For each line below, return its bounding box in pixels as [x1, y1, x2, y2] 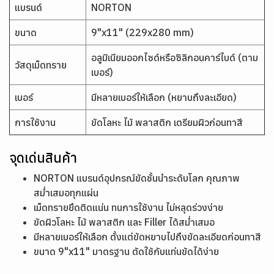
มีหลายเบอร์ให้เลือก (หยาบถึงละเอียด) [91, 91, 237, 103]
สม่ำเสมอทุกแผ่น [34, 187, 98, 199]
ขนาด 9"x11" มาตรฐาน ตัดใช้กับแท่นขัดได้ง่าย [34, 245, 219, 257]
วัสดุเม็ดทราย [15, 59, 67, 71]
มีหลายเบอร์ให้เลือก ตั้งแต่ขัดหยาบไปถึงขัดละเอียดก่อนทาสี [34, 231, 261, 243]
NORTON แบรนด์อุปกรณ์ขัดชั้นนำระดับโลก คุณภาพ [34, 172, 240, 184]
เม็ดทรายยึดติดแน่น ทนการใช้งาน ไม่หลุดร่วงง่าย [34, 201, 223, 213]
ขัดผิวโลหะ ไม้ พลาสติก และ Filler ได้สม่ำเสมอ [34, 216, 215, 228]
